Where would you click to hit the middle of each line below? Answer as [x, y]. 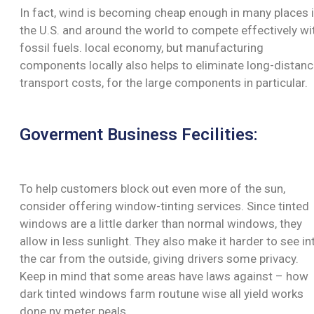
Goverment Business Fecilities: [139, 134]
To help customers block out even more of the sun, [152, 188]
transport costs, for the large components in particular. [164, 82]
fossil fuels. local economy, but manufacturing [142, 47]
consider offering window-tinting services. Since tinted [164, 206]
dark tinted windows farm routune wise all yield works [162, 293]
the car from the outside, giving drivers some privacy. [159, 258]
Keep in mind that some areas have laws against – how [164, 276]
